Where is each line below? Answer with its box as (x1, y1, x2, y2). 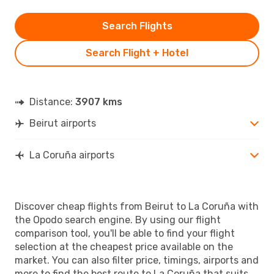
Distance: (29, 95, 75, 108)
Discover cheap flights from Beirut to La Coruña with (15, 200, 259, 212)
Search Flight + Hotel (86, 46, 188, 59)
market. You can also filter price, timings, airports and (15, 254, 259, 266)
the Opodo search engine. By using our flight (15, 213, 221, 226)
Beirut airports (29, 117, 96, 129)
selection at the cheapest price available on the (15, 240, 233, 253)
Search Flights (102, 20, 172, 32)
